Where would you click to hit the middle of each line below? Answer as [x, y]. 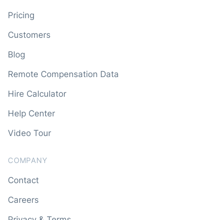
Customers [29, 35]
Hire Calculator [37, 94]
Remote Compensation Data [63, 74]
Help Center [31, 113]
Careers [23, 200]
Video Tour [29, 133]
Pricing [21, 15]
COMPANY [28, 160]
